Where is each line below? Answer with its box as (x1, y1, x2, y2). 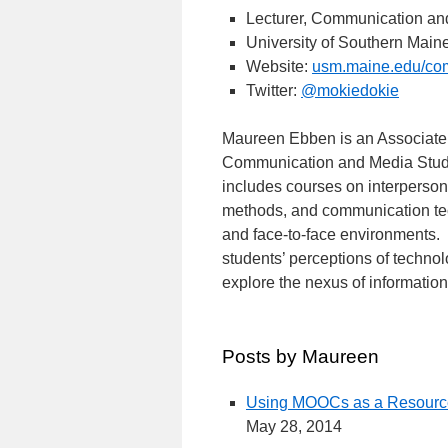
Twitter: (246, 82, 301, 99)
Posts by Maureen (222, 346, 379, 367)
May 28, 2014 (246, 418, 342, 435)
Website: (246, 58, 312, 75)
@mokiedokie (301, 82, 399, 99)
